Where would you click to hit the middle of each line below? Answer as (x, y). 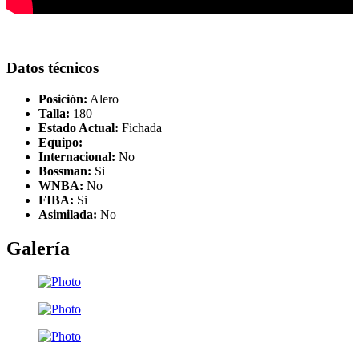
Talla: (54, 113)
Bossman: (65, 171)
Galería (38, 248)
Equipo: (61, 142)
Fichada (140, 127)
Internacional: (77, 156)
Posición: (63, 99)
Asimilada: (68, 214)
